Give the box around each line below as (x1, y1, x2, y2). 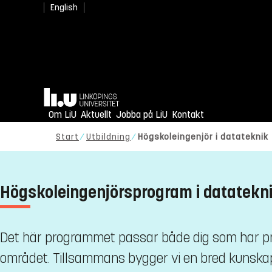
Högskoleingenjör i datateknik (138, 132, 268, 143)
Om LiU (49, 109, 76, 121)
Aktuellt (81, 109, 112, 121)
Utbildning (86, 132, 131, 143)
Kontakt (172, 109, 204, 121)
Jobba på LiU (116, 109, 168, 121)
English (50, 2, 78, 13)
